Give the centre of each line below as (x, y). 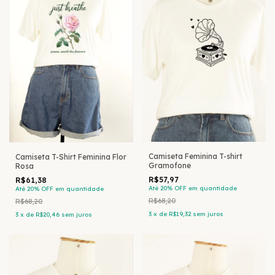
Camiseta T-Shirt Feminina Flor (71, 157)
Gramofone (169, 166)
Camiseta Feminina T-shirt (195, 157)
